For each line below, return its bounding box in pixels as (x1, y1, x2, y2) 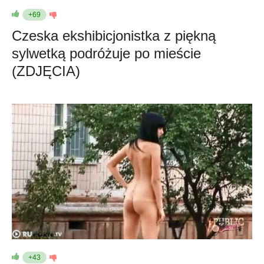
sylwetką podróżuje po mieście (12, 45, 201, 61)
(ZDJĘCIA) (12, 63, 80, 79)
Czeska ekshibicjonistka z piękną (12, 28, 216, 44)
